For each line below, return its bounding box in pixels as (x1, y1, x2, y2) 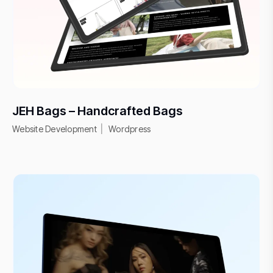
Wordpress (108, 123, 151, 134)
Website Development (12, 123, 97, 134)
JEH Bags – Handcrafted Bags (12, 103, 183, 118)
